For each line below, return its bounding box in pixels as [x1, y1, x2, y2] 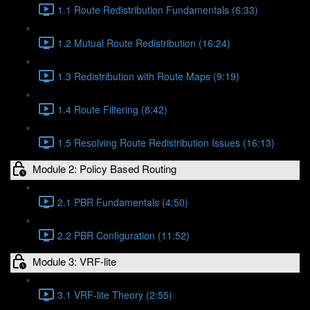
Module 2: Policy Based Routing [33, 161, 176, 176]
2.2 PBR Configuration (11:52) [57, 228, 190, 242]
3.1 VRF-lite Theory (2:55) [57, 287, 172, 302]
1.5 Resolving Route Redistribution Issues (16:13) [57, 135, 275, 149]
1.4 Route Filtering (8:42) [57, 102, 167, 116]
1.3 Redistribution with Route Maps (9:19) [57, 69, 239, 83]
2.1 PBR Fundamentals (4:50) [57, 194, 188, 209]
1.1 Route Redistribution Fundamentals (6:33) [57, 2, 258, 17]
